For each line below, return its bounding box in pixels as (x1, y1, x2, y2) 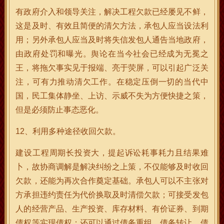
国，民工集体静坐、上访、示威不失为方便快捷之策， (15, 91, 208, 100)
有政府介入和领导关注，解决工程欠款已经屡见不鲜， (15, 7, 208, 16)
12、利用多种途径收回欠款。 (15, 126, 121, 136)
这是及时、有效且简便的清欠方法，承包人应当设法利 (15, 21, 208, 30)
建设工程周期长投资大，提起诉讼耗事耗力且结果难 (15, 148, 208, 157)
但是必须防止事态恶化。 (15, 105, 104, 114)
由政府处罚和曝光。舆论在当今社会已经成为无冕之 (15, 49, 208, 58)
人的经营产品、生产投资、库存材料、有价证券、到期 (15, 204, 208, 213)
